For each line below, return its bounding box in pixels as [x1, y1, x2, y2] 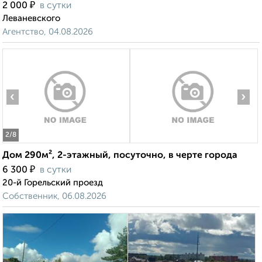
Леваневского [2, 14, 60, 23]
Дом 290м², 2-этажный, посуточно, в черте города [2, 151, 237, 161]
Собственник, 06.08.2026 [2, 192, 106, 201]
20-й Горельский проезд [2, 178, 103, 188]
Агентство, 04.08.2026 [2, 27, 93, 37]
